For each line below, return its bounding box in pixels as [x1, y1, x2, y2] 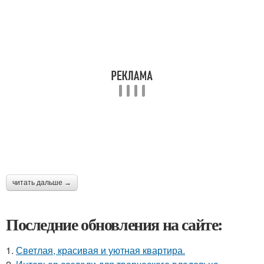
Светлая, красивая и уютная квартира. [16, 243, 185, 257]
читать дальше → [12, 179, 71, 187]
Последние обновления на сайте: [6, 212, 223, 236]
